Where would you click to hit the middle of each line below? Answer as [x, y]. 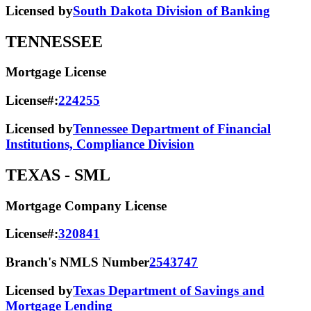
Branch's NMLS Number [77, 262]
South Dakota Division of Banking [171, 10]
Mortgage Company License [86, 205]
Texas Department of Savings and [169, 290]
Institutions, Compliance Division [100, 144]
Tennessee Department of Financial [172, 128]
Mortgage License [56, 72]
